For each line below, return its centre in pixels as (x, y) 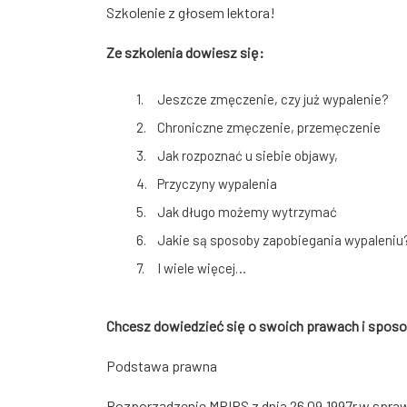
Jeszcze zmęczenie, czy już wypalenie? (273, 99)
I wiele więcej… (202, 268)
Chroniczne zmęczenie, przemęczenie (269, 127)
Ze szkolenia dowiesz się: (185, 52)
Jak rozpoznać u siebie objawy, (248, 155)
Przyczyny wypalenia (217, 183)
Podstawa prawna (162, 365)
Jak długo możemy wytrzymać (247, 211)
